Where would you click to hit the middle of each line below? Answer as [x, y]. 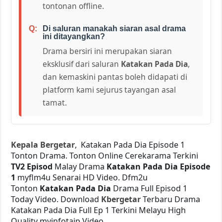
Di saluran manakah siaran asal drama [114, 28]
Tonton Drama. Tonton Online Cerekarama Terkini [105, 155]
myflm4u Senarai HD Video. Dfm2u [83, 177]
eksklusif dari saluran [82, 64]
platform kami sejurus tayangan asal [110, 89]
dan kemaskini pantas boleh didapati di [115, 77]
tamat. [55, 102]
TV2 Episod [32, 166]
